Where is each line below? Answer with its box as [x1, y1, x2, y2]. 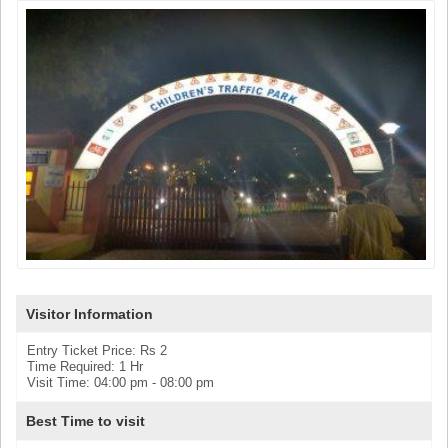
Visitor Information [26, 305, 153, 322]
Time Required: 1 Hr [27, 359, 143, 375]
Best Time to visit [26, 412, 145, 429]
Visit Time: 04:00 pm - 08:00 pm [27, 375, 214, 391]
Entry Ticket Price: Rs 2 [27, 343, 167, 359]
